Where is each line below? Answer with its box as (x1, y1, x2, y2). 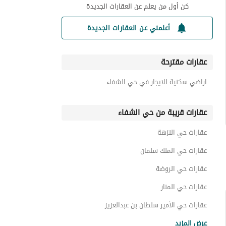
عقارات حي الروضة (156, 162, 207, 176)
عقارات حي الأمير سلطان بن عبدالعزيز (105, 198, 207, 212)
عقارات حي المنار (161, 180, 207, 194)
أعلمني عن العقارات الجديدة (87, 21, 171, 35)
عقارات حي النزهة (157, 126, 207, 139)
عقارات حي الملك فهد (146, 209, 207, 222)
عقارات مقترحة (161, 54, 207, 70)
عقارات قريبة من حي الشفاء (118, 105, 207, 120)
